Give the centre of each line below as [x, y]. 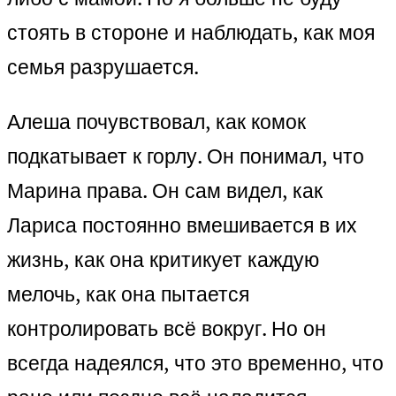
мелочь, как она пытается [128, 294]
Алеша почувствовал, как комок [156, 122]
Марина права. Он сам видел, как [165, 191]
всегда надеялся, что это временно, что [195, 363]
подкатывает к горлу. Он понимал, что [186, 156]
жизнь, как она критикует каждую [163, 260]
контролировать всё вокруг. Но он [167, 329]
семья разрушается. [103, 67]
